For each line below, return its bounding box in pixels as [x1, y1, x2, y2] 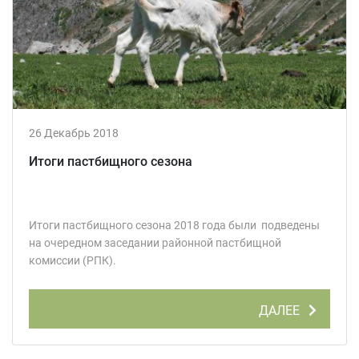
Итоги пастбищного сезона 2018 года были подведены [29, 219, 320, 232]
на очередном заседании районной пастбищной [29, 236, 281, 250]
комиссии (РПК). [29, 254, 116, 268]
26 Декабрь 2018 [29, 127, 119, 140]
